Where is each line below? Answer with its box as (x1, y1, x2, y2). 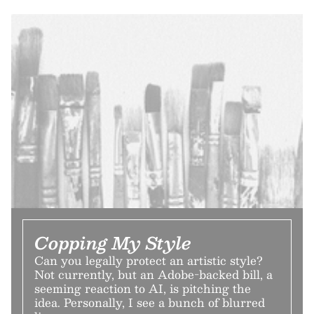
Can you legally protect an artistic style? (34, 251, 263, 270)
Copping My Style (34, 228, 191, 257)
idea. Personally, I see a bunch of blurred (34, 293, 265, 312)
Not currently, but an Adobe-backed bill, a (34, 265, 273, 284)
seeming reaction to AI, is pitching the (34, 279, 251, 298)
